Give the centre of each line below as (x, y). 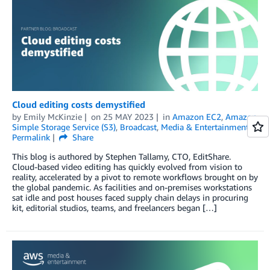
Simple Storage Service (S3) (64, 127)
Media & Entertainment (205, 127)
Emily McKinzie (53, 116)
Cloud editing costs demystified (79, 104)
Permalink (31, 137)
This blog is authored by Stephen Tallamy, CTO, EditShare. (121, 156)
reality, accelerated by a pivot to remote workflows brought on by (135, 177)
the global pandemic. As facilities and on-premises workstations (132, 187)
